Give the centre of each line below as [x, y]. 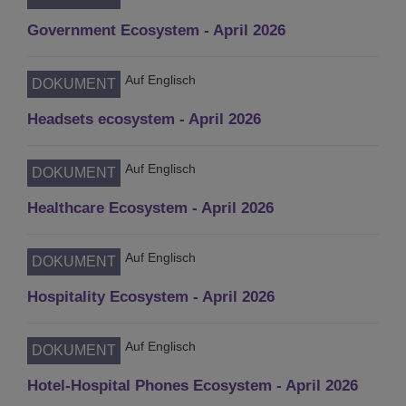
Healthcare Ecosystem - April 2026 [150, 208]
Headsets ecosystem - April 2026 [144, 119]
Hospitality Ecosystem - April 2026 [151, 296]
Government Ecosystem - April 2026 [156, 30]
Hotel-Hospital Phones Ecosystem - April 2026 [193, 385]
